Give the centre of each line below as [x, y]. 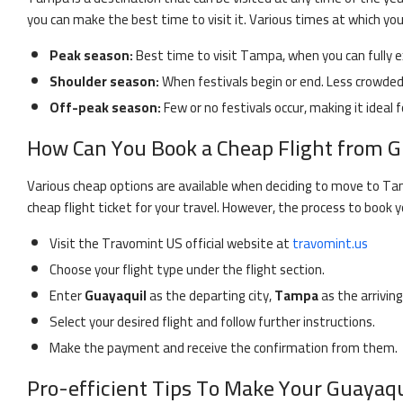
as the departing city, [210, 296]
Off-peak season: [105, 107]
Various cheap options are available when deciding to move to [203, 186]
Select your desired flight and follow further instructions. [212, 322]
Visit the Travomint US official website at [170, 243]
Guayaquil [116, 296]
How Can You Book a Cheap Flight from [205, 148]
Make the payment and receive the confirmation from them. [224, 348]
